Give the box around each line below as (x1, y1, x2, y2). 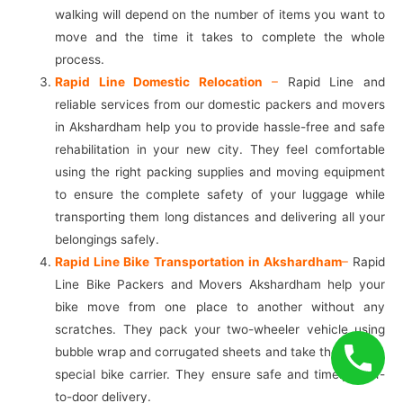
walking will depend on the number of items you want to (55, 7, 385, 22)
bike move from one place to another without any (55, 300, 385, 315)
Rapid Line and (278, 75, 386, 90)
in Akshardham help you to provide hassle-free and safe (55, 120, 385, 135)
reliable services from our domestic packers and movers (55, 97, 385, 112)
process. (55, 52, 105, 67)
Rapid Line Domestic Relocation (55, 75, 263, 90)
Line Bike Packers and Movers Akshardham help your (55, 277, 385, 292)
